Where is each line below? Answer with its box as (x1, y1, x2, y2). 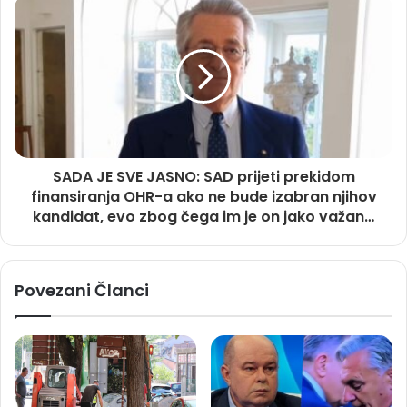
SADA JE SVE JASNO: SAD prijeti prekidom (52, 166, 355, 188)
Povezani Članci (15, 279, 149, 303)
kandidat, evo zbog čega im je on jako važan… (33, 206, 374, 228)
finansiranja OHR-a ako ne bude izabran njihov (30, 186, 377, 208)
